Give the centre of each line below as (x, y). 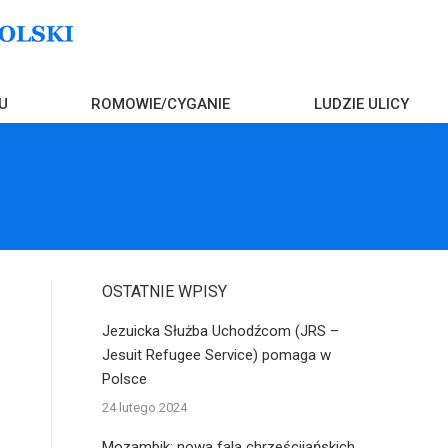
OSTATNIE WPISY (164, 291)
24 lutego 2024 (144, 407)
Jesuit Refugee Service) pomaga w (216, 355)
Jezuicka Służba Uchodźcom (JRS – (220, 331)
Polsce (124, 379)
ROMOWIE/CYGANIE (161, 104)
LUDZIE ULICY (362, 104)
